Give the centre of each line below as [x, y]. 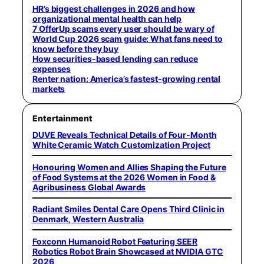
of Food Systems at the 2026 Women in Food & [124, 177]
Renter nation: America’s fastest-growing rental [127, 79]
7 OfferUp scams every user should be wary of [123, 29]
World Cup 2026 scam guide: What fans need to [128, 39]
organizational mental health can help [107, 19]
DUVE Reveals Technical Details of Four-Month [125, 135]
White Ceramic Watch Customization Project [121, 145]
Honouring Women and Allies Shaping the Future [129, 167]
